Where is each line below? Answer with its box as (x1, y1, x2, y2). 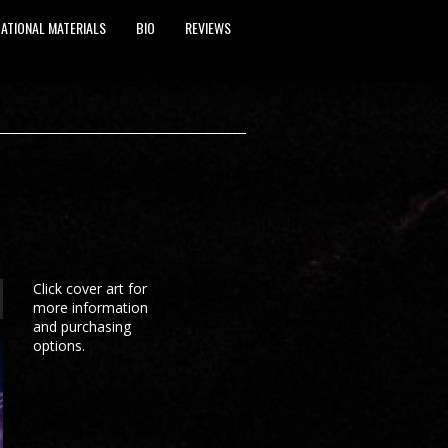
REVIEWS (185, 17, 231, 38)
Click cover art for (33, 279, 148, 298)
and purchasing (33, 317, 132, 336)
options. (33, 336, 90, 355)
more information (33, 298, 149, 317)
